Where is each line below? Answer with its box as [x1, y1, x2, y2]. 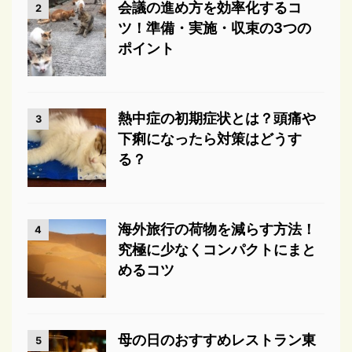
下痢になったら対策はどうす [118, 130, 302, 147]
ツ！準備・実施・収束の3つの [118, 20, 311, 36]
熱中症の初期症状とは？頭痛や [118, 110, 316, 126]
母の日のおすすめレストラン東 [118, 332, 316, 348]
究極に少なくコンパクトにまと [118, 241, 316, 258]
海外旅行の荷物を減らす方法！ [118, 221, 316, 237]
